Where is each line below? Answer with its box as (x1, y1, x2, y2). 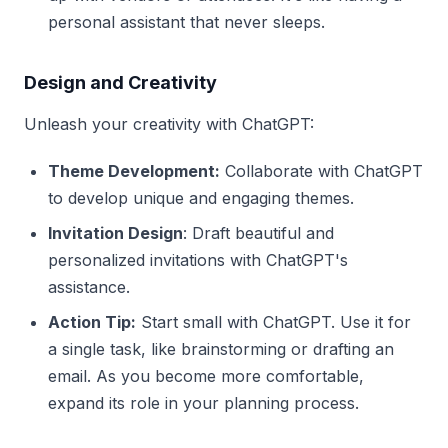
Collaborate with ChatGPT (220, 160, 423, 181)
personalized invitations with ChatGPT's (48, 249, 348, 270)
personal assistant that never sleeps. (48, 11, 325, 32)
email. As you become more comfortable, (48, 365, 364, 386)
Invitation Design (48, 222, 183, 243)
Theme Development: (48, 160, 220, 181)
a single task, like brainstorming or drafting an (48, 338, 394, 359)
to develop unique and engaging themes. (48, 187, 354, 208)
